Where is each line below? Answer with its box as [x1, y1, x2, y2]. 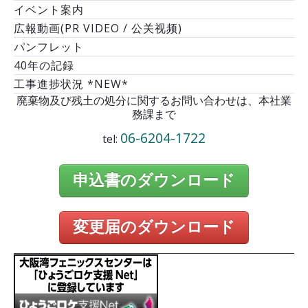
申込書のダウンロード [73, 171, 235, 189]
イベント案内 [14, 1, 84, 17]
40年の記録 [14, 57, 74, 73]
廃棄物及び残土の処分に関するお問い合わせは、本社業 [16, 92, 291, 108]
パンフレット [14, 38, 84, 54]
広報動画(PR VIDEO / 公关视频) [14, 20, 182, 36]
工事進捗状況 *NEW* [14, 76, 129, 91]
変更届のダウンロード [73, 218, 235, 236]
